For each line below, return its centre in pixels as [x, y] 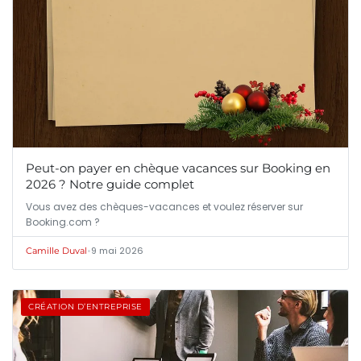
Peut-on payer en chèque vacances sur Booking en [178, 168]
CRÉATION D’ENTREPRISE [85, 307]
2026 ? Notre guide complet [110, 185]
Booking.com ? [63, 222]
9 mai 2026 [117, 251]
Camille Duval [56, 251]
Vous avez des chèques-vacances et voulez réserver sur [164, 207]
